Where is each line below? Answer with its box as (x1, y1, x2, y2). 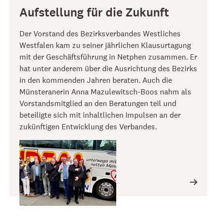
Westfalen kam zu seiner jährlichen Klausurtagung (19, 40, 191, 50)
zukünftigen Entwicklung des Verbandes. (19, 122, 157, 131)
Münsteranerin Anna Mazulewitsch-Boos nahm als (19, 87, 191, 96)
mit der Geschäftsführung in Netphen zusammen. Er (19, 52, 197, 62)
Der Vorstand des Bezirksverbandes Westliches (19, 29, 181, 38)
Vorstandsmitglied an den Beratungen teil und (19, 98, 176, 108)
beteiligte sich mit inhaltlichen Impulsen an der (19, 110, 181, 120)
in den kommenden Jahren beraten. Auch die (19, 75, 172, 85)
